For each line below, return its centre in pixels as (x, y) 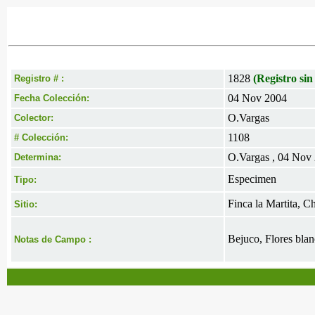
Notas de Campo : (53, 239)
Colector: (34, 118)
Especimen (252, 179)
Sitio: (26, 204)
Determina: (38, 157)
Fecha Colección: (52, 98)
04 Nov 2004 (257, 98)
